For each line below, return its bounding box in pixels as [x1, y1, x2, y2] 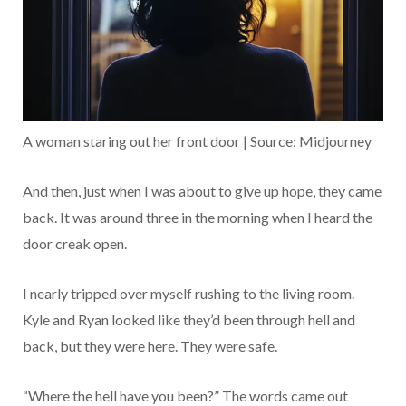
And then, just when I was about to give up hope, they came [23, 182, 382, 200]
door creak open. [23, 235, 127, 253]
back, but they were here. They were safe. [23, 337, 277, 355]
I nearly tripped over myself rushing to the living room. [23, 285, 354, 303]
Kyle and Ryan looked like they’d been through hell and [23, 311, 355, 329]
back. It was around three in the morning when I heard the [23, 208, 372, 227]
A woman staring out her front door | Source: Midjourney [23, 132, 372, 150]
